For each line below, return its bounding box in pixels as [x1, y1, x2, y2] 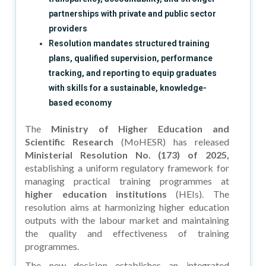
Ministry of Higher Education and [50, 122, 229, 134]
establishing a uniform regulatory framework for [25, 161, 229, 173]
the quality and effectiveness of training [25, 227, 229, 239]
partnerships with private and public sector [49, 8, 217, 18]
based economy [49, 97, 112, 107]
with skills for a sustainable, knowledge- [49, 83, 207, 93]
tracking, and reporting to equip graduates [49, 68, 217, 78]
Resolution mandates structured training [49, 38, 210, 48]
